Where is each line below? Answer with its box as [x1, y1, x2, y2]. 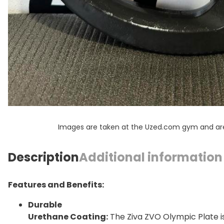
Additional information [79, 148, 222, 165]
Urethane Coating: [28, 211, 108, 223]
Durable [28, 199, 62, 211]
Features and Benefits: [8, 179, 104, 191]
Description [8, 148, 79, 165]
